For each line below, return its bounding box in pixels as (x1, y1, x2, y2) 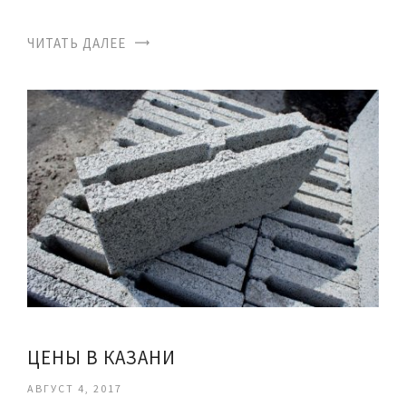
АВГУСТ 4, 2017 (27, 381, 122, 395)
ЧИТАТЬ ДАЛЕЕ (27, 34, 126, 52)
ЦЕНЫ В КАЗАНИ (27, 344, 176, 370)
